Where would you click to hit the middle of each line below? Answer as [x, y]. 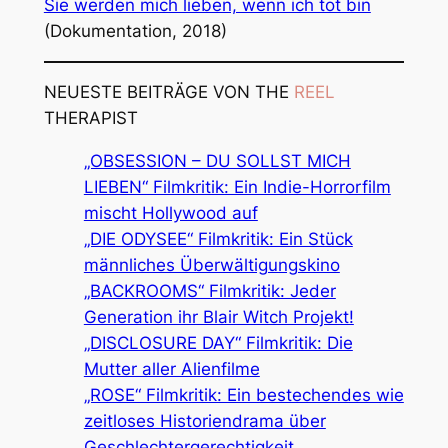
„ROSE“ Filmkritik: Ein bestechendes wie [243, 395]
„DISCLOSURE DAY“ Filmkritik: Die [218, 343]
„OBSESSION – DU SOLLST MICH [217, 161]
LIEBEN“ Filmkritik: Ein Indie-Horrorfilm [237, 187]
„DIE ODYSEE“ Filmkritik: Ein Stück [218, 239]
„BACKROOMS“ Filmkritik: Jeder [209, 291]
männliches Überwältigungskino [211, 265]
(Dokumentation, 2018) [135, 30]
